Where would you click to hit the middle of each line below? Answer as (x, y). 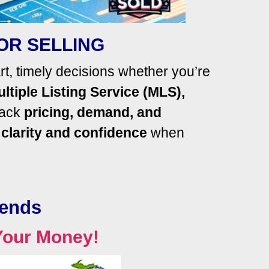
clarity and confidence (74, 133)
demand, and (119, 113)
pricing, (49, 113)
